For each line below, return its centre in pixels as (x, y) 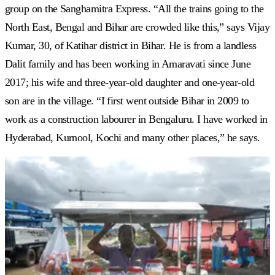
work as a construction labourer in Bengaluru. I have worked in (136, 119)
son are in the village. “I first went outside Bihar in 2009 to (127, 100)
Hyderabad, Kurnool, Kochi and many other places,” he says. (133, 137)
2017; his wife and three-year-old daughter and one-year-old (130, 82)
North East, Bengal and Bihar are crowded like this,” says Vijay (137, 27)
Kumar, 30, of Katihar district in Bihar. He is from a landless (131, 45)
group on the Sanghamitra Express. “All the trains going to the (134, 8)
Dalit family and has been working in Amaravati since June (128, 64)
